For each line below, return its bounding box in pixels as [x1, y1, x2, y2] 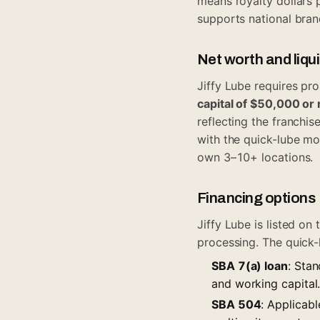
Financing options [197, 189, 316, 206]
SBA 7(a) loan [211, 258, 288, 273]
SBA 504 [211, 296, 261, 311]
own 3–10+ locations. [197, 149, 314, 164]
